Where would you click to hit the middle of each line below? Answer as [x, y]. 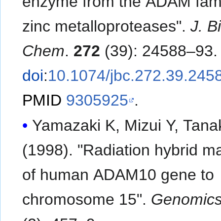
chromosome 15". [87, 200]
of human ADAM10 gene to [118, 175]
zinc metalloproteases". [107, 26]
